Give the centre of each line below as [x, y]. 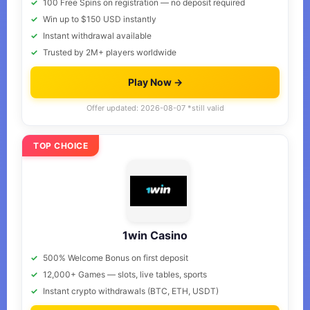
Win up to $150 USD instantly [100, 19]
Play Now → [155, 82]
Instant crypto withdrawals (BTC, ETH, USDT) [131, 291]
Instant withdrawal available [97, 36]
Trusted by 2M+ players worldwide [110, 52]
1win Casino [155, 235]
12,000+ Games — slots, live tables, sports [125, 274]
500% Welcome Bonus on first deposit [116, 258]
